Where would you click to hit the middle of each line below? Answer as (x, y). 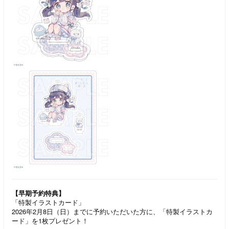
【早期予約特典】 (38, 193)
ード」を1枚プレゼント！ (50, 221)
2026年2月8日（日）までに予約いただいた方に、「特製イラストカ (112, 211)
